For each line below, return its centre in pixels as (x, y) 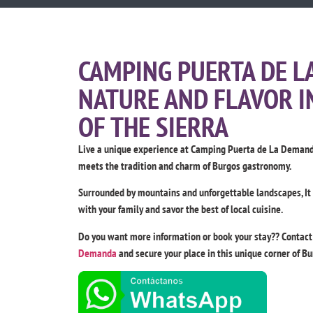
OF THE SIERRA (153, 127)
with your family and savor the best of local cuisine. (181, 209)
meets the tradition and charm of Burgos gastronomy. (185, 166)
